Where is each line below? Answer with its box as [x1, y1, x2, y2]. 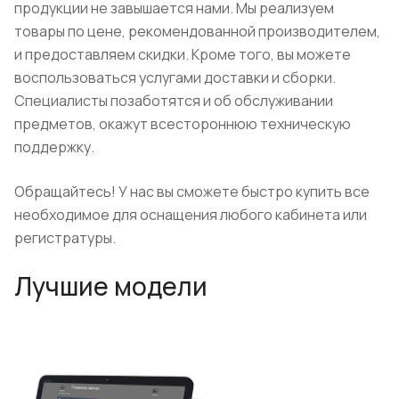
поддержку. [14, 136, 94, 157]
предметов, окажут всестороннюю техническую [14, 113, 351, 134]
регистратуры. [14, 227, 116, 248]
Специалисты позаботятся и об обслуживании [14, 90, 333, 110]
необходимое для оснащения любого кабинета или [14, 204, 367, 224]
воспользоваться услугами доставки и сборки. [14, 67, 336, 87]
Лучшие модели [14, 268, 208, 303]
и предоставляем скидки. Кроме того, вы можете [14, 44, 351, 64]
